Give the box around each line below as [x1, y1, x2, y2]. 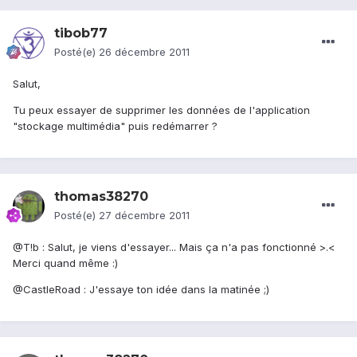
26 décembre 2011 [99, 45, 190, 59]
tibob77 [54, 25, 108, 41]
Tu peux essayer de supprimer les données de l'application [13, 104, 310, 117]
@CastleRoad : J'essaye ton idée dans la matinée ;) [13, 283, 269, 296]
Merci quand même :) [13, 257, 118, 270]
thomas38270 [54, 189, 148, 205]
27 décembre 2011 [99, 209, 190, 222]
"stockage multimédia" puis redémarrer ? [13, 120, 218, 133]
